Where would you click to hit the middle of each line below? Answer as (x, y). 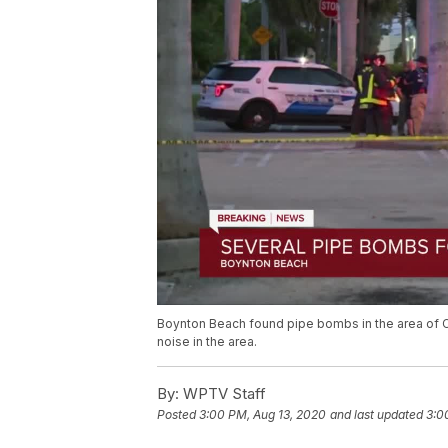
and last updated (376, 415)
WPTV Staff (222, 394)
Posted (178, 415)
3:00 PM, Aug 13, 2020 (262, 415)
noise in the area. (207, 342)
